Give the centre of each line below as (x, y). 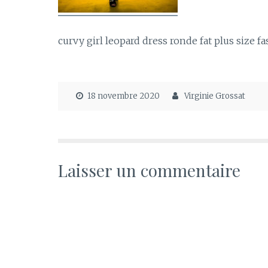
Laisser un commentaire (149, 170)
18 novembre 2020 (124, 96)
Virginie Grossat (214, 96)
